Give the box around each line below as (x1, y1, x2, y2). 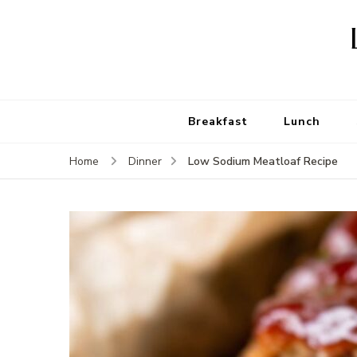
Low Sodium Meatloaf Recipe (187, 154, 338, 170)
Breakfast (188, 114, 248, 129)
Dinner (127, 154, 162, 170)
